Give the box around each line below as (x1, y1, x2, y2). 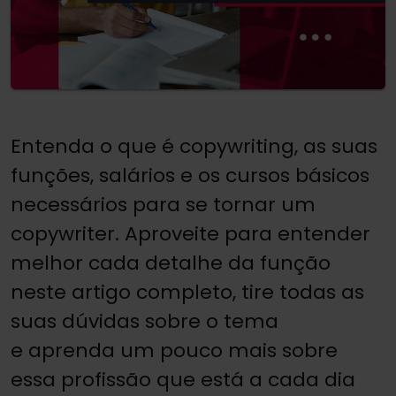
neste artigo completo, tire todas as (11, 278, 364, 306)
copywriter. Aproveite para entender (11, 219, 370, 247)
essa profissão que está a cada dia (11, 365, 355, 393)
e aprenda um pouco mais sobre (11, 336, 338, 364)
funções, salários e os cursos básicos (11, 161, 369, 189)
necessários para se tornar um (11, 190, 316, 218)
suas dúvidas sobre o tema (11, 307, 278, 335)
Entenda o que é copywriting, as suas (11, 132, 377, 160)
